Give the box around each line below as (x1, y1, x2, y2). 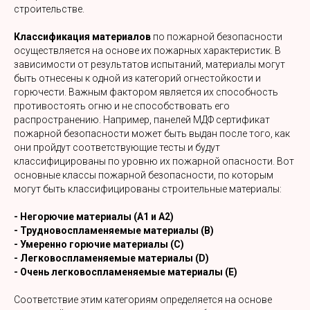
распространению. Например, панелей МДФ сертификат (14, 114, 270, 125)
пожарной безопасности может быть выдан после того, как (14, 128, 290, 139)
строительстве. (14, 3, 84, 15)
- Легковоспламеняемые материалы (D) (14, 253, 209, 264)
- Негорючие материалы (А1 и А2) (14, 211, 174, 222)
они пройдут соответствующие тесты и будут (14, 142, 220, 153)
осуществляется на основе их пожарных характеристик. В (14, 45, 281, 56)
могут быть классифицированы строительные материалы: (14, 183, 282, 194)
